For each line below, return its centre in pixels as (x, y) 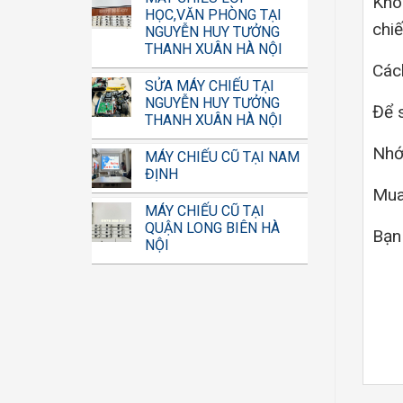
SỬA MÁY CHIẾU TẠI (210, 86)
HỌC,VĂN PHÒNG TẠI (213, 15)
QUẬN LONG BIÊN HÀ (212, 228)
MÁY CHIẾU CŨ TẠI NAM (222, 157)
